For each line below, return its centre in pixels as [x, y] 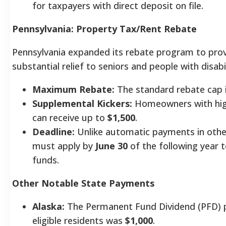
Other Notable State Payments [83, 183]
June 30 [111, 146]
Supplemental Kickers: [82, 103]
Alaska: [48, 206]
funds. [46, 160]
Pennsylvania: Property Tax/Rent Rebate [104, 29]
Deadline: [53, 131]
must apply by [64, 146]
